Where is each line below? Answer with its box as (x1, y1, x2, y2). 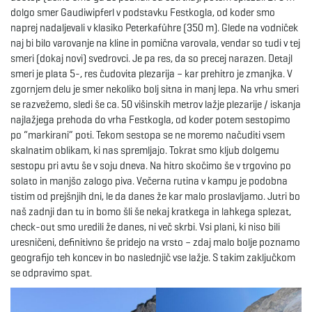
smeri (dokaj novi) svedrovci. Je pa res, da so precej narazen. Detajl (10, 52, 292, 65)
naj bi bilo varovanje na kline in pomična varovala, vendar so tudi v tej (10, 36, 300, 49)
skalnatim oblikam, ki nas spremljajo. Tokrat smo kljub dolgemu (10, 143, 279, 157)
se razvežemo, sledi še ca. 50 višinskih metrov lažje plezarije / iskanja (10, 97, 301, 111)
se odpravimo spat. (10, 266, 92, 279)
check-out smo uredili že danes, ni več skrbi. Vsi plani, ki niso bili (10, 220, 280, 233)
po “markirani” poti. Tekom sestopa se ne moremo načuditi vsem (10, 128, 285, 141)
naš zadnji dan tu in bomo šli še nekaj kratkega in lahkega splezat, (10, 205, 291, 218)
